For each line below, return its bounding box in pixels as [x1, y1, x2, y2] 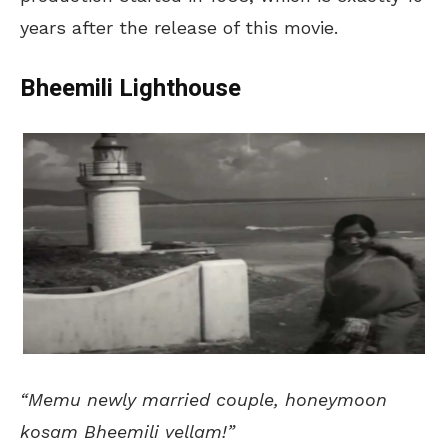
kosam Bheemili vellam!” [20, 420, 235, 442]
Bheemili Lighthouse [20, 70, 241, 106]
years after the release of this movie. [20, 16, 338, 38]
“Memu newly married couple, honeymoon [20, 388, 387, 410]
